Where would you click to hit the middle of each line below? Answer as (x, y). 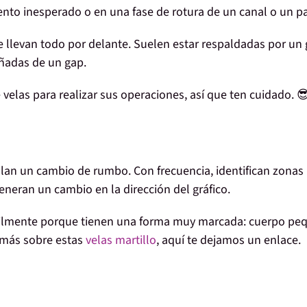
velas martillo (121, 241)
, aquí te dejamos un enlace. (229, 241)
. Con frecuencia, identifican (200, 171)
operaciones (152, 95)
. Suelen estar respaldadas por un (217, 45)
